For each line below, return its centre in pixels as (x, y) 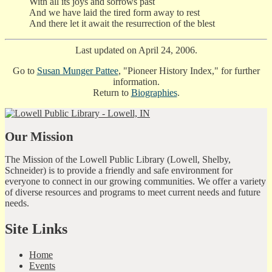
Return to (112, 92)
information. (136, 81)
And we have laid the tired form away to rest (114, 12)
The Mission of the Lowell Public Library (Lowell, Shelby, (118, 160)
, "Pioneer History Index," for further (189, 70)
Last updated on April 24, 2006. (136, 50)
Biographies (154, 92)
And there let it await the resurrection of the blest (122, 23)
